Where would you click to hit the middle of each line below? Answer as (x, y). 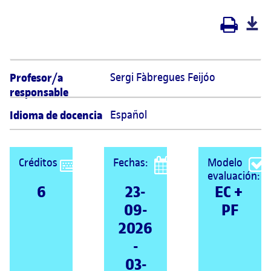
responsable (39, 93)
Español (129, 115)
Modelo (225, 162)
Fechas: (130, 162)
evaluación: (233, 176)
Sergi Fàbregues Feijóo (164, 77)
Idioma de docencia (56, 116)
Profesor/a (36, 78)
